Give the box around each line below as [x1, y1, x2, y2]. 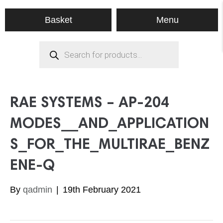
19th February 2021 [63, 185, 141, 195]
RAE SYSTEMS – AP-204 [10, 96, 169, 111]
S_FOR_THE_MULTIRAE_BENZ [10, 138, 210, 153]
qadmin [23, 185, 52, 195]
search [39, 49, 66, 59]
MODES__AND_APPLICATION [10, 117, 209, 132]
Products [39, 40, 74, 50]
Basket [44, 15, 72, 25]
